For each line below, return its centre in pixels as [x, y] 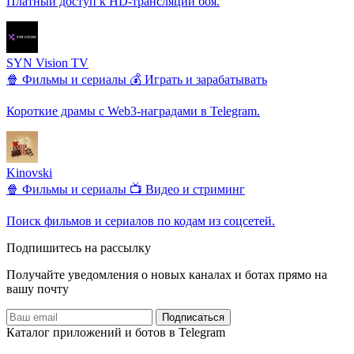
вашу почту [38, 289]
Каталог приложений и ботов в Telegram [116, 333]
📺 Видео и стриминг [187, 190]
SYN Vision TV [47, 63]
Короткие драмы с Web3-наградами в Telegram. [133, 111]
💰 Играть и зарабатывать [198, 80]
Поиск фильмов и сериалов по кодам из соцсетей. [141, 221]
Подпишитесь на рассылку [79, 248]
